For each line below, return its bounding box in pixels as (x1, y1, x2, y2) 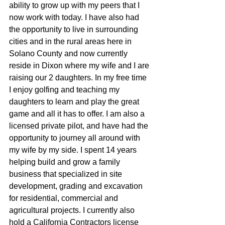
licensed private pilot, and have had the (9, 121, 150, 130)
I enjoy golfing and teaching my (9, 85, 122, 94)
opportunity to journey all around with (9, 133, 142, 142)
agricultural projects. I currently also (9, 205, 137, 214)
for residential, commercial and (9, 193, 120, 202)
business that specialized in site (9, 169, 124, 178)
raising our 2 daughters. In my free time (9, 73, 149, 82)
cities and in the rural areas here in (9, 37, 134, 46)
